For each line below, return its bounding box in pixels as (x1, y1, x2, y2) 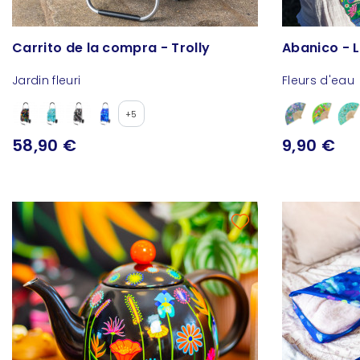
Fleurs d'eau (282, 72, 354, 89)
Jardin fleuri (12, 72, 81, 89)
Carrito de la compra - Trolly (12, 39, 211, 58)
